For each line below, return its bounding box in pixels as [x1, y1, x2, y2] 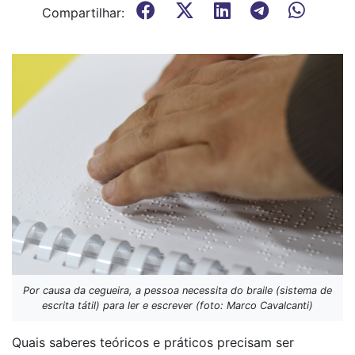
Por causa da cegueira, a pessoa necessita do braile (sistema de [23, 284, 332, 296]
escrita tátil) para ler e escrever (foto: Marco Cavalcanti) [42, 299, 313, 311]
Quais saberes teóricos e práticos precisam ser [12, 334, 294, 350]
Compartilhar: [42, 5, 124, 21]
